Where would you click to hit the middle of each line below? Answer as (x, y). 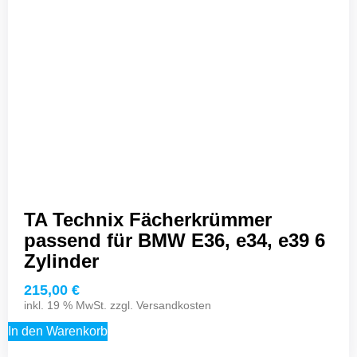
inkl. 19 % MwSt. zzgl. (80, 306)
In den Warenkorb (58, 331)
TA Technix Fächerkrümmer (148, 219)
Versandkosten (174, 306)
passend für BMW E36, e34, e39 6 (175, 240)
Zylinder (61, 261)
